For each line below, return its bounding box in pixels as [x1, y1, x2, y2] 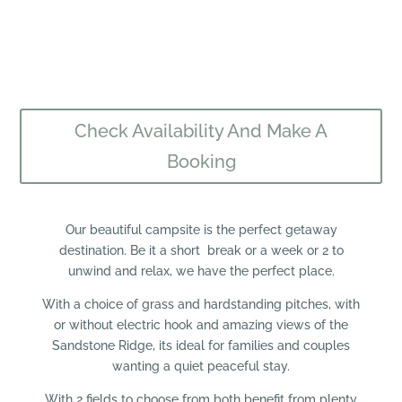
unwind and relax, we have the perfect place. [67, 263, 335, 278]
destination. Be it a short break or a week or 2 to [58, 242, 344, 258]
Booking [166, 150, 236, 172]
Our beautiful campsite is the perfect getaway [65, 222, 337, 237]
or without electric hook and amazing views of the [54, 317, 348, 332]
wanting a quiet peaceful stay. [112, 358, 290, 373]
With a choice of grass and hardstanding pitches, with [42, 296, 360, 311]
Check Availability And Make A [74, 119, 328, 142]
